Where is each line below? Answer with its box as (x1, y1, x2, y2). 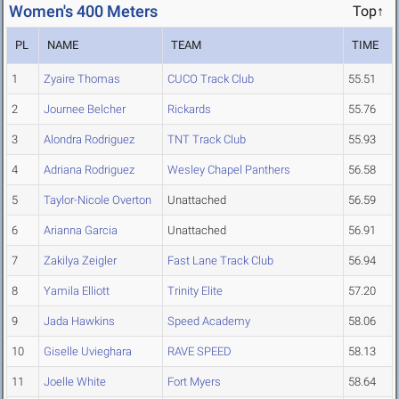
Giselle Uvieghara (44, 345, 132, 359)
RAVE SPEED (167, 345, 232, 359)
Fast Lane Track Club (167, 254, 273, 268)
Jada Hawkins (44, 314, 115, 329)
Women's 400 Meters (9, 2, 158, 21)
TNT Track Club (167, 133, 246, 147)
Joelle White (44, 375, 106, 389)
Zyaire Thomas (44, 72, 120, 86)
